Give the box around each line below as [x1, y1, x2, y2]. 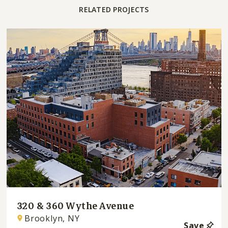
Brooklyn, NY [24, 212, 80, 224]
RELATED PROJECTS [79, 5, 149, 14]
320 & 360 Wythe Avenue [17, 197, 134, 214]
